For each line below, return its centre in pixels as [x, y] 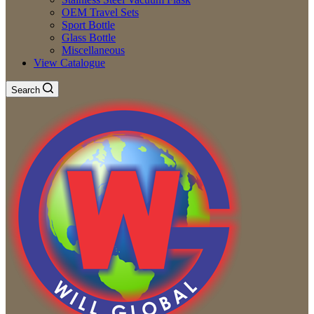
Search [26, 90]
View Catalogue [69, 63]
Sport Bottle [88, 25]
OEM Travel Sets [100, 12]
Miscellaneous [93, 50]
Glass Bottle [89, 37]
